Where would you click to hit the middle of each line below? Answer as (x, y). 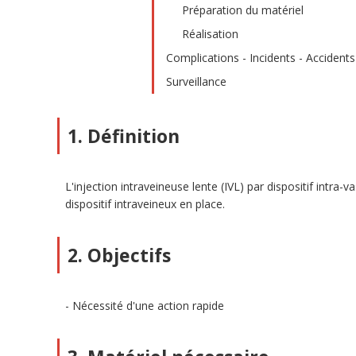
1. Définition (124, 136)
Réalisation (211, 34)
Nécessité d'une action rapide (148, 306)
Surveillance (197, 81)
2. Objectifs (119, 255)
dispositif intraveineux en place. (145, 204)
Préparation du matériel (243, 10)
